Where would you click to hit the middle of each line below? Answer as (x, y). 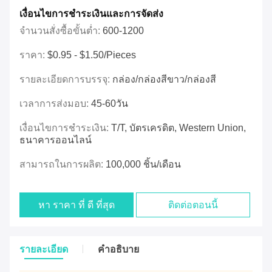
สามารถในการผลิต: (63, 165)
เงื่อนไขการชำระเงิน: (65, 128)
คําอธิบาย (118, 250)
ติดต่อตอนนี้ (193, 205)
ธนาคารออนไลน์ (56, 140)
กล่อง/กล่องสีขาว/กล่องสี (164, 80)
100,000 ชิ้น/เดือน (143, 165)
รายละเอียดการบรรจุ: (66, 80)
